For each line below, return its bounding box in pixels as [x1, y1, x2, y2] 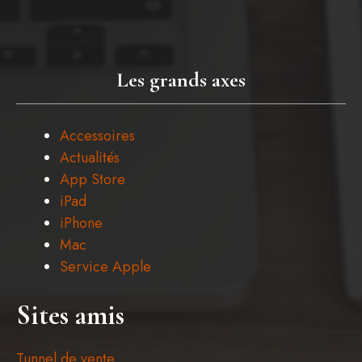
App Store [60, 168, 125, 190]
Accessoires [60, 124, 135, 146]
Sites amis [16, 298, 124, 332]
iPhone [60, 212, 103, 234]
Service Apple [60, 255, 151, 277]
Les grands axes [116, 66, 246, 92]
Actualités [60, 146, 120, 168]
